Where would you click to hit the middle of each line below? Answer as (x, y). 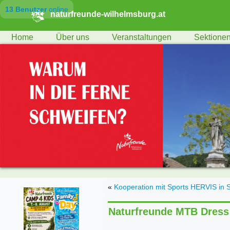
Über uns (73, 37)
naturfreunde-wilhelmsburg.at (108, 14)
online (57, 9)
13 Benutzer (26, 9)
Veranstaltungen (142, 37)
